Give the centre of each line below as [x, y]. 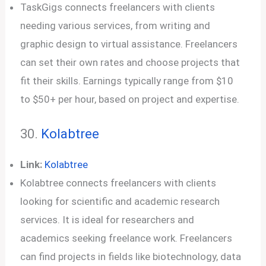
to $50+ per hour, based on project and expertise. [130, 99]
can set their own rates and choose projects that [130, 62]
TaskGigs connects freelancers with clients [118, 7]
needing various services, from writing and [115, 26]
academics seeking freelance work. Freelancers [126, 238]
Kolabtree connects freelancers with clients [118, 183]
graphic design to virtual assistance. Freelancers [129, 44]
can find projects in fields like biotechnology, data [131, 256]
